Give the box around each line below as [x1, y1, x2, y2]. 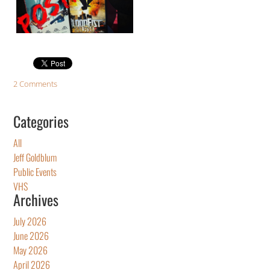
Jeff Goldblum [13, 149, 57, 165]
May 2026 [13, 242, 48, 257]
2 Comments [13, 78, 57, 89]
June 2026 [13, 228, 49, 243]
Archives [13, 188, 58, 210]
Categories [13, 110, 69, 132]
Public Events [13, 164, 57, 179]
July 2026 [13, 213, 46, 228]
